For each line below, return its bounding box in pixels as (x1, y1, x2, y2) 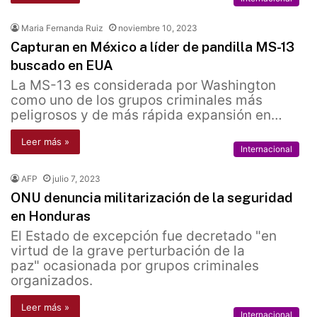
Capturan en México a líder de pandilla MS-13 (11, 39, 294, 55)
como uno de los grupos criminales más (11, 92, 263, 109)
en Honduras (11, 208, 91, 224)
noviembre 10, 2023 (118, 23, 197, 34)
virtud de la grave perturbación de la (11, 243, 245, 260)
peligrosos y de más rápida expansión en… (11, 107, 282, 124)
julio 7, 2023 (52, 173, 100, 185)
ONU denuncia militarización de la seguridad (11, 190, 293, 206)
